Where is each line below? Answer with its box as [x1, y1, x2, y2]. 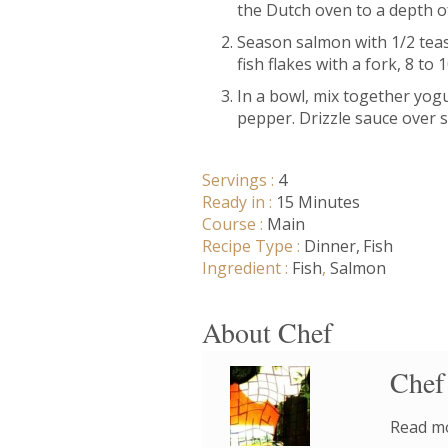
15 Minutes [276, 191, 360, 214]
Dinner [304, 235, 356, 258]
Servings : [202, 169, 278, 192]
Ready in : [202, 191, 276, 214]
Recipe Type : [202, 235, 304, 258]
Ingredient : [202, 257, 292, 280]
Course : [202, 213, 267, 236]
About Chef [202, 313, 332, 352]
